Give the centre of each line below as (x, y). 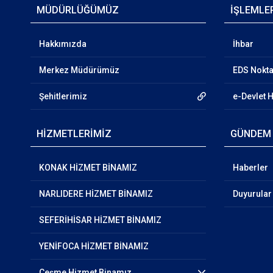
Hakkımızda (62, 44)
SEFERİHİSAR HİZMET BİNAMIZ (100, 220)
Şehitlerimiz (63, 96)
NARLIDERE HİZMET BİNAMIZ (96, 194)
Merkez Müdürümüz (79, 70)
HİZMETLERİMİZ (74, 134)
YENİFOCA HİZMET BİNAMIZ (94, 246)
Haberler (251, 168)
